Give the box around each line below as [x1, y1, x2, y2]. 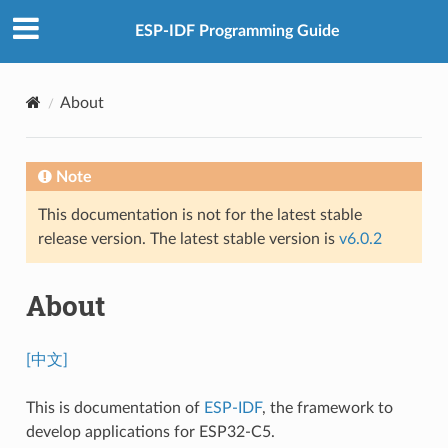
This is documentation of [25, 399, 204, 416]
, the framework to [261, 399, 393, 416]
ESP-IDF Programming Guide [134, 23, 340, 40]
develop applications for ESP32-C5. [25, 423, 275, 440]
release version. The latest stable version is [37, 230, 339, 247]
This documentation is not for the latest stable [37, 206, 362, 223]
